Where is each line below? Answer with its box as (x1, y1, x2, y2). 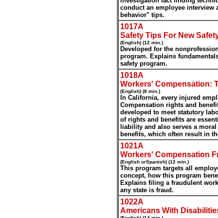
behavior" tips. (120, 11, 164, 18)
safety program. (120, 60, 167, 67)
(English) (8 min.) (120, 89, 160, 94)
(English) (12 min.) (120, 40, 163, 45)
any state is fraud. (120, 186, 174, 194)
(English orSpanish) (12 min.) (120, 159, 189, 164)
